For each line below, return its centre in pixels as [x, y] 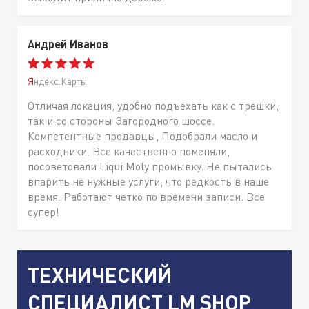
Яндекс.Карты [60, 81]
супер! [43, 211]
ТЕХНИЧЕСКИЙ [100, 274]
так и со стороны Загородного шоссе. [121, 120]
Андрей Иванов [68, 43]
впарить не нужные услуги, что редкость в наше [148, 181]
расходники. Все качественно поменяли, [129, 151]
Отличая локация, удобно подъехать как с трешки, [153, 105]
